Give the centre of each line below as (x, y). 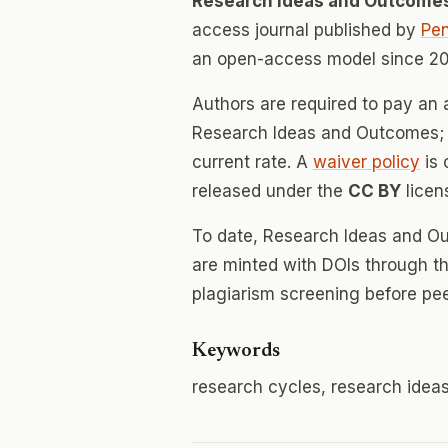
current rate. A (252, 162)
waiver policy (366, 162)
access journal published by (306, 30)
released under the (270, 191)
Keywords (236, 351)
